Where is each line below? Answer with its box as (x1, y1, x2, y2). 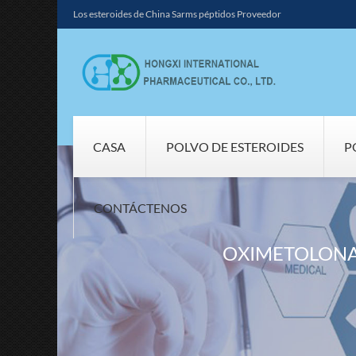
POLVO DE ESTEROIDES (166, 139, 304, 154)
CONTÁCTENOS (94, 200, 187, 215)
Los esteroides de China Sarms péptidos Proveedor (73, 8, 281, 20)
